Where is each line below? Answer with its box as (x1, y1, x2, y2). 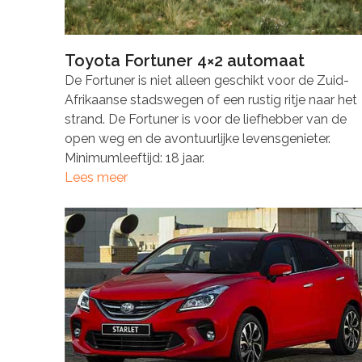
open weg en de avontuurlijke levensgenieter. (64, 131, 330, 147)
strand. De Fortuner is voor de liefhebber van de (64, 112, 347, 128)
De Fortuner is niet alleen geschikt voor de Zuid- (64, 73, 349, 89)
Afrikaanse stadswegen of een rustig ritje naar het (64, 92, 357, 108)
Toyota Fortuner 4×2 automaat (64, 51, 305, 71)
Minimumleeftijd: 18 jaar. (64, 150, 204, 166)
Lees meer (64, 170, 128, 186)
